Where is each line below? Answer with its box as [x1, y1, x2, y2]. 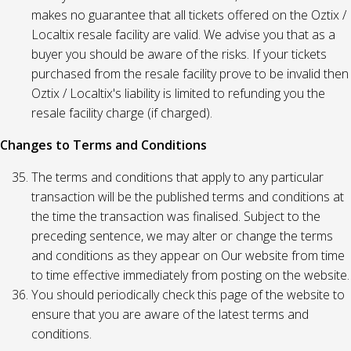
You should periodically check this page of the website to [31, 286, 345, 303]
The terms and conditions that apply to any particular [31, 168, 324, 186]
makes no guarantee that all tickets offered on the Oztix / [31, 6, 346, 24]
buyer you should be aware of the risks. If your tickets [31, 45, 327, 63]
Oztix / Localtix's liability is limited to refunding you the [31, 85, 325, 102]
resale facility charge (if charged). [31, 104, 212, 121]
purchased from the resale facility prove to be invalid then [31, 65, 349, 82]
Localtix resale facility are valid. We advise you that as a [31, 26, 335, 43]
